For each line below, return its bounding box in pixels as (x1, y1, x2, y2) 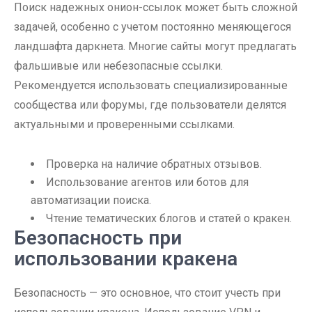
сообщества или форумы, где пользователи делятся (14, 98, 286, 111)
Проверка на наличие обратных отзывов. (46, 157, 262, 171)
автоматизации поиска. (31, 194, 151, 207)
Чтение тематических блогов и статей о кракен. (46, 212, 292, 225)
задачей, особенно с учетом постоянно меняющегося (14, 20, 291, 33)
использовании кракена (14, 247, 237, 270)
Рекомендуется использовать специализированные (14, 79, 288, 92)
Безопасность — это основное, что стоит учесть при (14, 286, 281, 299)
